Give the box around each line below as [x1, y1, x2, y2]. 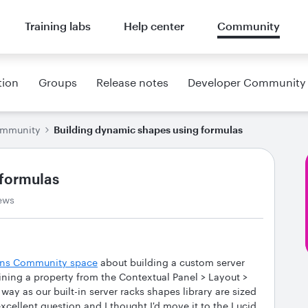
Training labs [24, 19, 91, 32]
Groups [38, 76, 77, 89]
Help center [123, 19, 184, 32]
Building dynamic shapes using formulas [54, 124, 243, 135]
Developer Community [187, 76, 306, 89]
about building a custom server [98, 256, 245, 268]
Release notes [96, 76, 168, 89]
